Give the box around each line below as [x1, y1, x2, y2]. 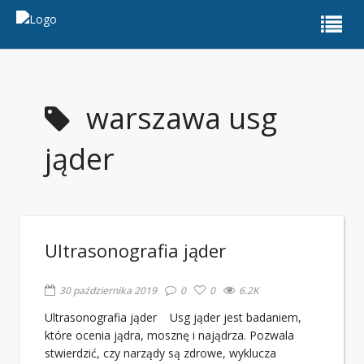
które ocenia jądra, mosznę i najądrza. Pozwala [45, 327, 294, 343]
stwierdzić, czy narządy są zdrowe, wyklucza [45, 345, 276, 361]
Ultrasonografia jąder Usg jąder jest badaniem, [45, 310, 301, 325]
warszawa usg [86, 98, 277, 138]
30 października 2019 [59, 284, 157, 297]
